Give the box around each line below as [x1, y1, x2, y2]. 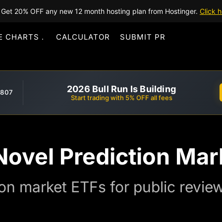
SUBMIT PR [120, 32, 166, 42]
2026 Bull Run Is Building [67, 83, 176, 94]
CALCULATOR [56, 32, 110, 42]
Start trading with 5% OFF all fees [70, 93, 172, 102]
